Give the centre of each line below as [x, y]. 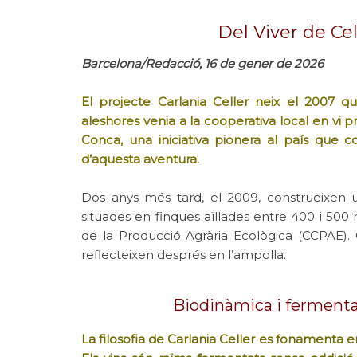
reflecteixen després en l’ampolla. [184, 255]
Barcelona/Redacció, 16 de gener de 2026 [202, 63]
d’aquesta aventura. [140, 159]
